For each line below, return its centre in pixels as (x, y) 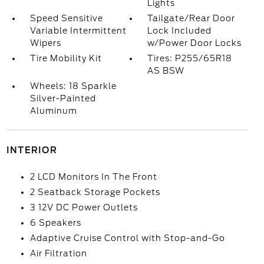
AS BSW (166, 71)
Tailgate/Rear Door (192, 19)
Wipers (45, 43)
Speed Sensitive (66, 19)
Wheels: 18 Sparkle (73, 86)
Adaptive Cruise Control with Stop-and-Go (127, 238)
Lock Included (180, 31)
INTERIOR (32, 151)
